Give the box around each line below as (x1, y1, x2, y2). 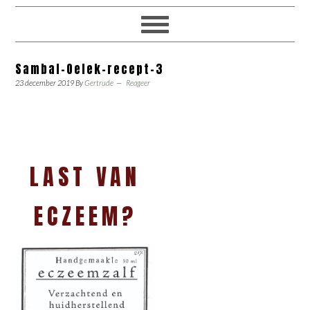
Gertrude (84, 78, 114, 87)
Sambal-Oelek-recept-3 (15, 60, 165, 78)
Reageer (126, 78, 151, 87)
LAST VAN (30, 160, 141, 194)
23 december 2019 (15, 78, 75, 87)
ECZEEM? (33, 199, 137, 233)
